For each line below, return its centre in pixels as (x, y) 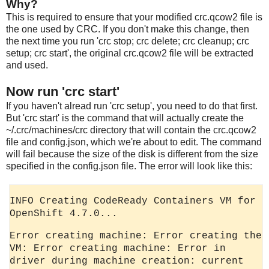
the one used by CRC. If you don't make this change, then (128, 29)
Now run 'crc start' (63, 91)
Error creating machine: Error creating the (136, 236)
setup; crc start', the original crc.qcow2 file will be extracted (130, 53)
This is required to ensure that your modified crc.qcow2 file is (134, 17)
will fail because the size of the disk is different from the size (132, 154)
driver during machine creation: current (127, 261)
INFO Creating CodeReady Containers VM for (133, 201)
